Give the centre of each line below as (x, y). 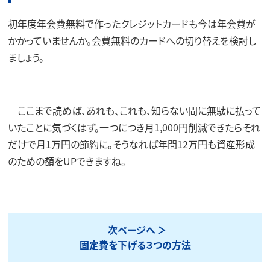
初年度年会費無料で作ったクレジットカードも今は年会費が (131, 23)
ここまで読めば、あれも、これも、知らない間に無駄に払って (134, 110)
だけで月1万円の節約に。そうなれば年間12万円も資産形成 (131, 144)
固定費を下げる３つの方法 (135, 245)
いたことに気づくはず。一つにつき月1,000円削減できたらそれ (134, 127)
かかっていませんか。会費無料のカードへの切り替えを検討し (132, 40)
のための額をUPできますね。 (67, 161)
